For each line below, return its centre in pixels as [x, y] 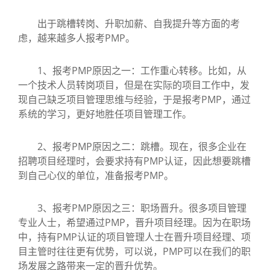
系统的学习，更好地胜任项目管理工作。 [105, 114]
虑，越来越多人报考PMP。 [77, 38]
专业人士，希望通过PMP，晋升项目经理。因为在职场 [134, 222]
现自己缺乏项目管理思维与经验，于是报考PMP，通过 [134, 99]
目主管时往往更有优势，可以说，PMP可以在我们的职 [134, 251]
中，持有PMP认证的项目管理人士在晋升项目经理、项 [134, 237]
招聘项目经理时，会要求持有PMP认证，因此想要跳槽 [134, 161]
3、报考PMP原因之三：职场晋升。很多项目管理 [132, 208]
